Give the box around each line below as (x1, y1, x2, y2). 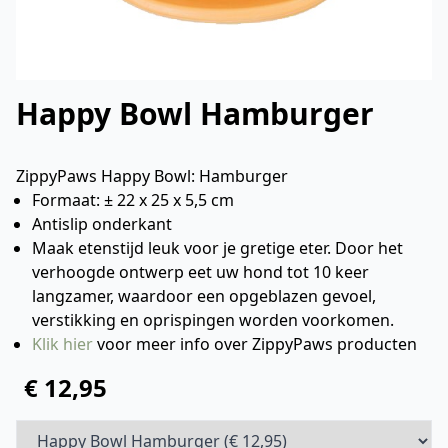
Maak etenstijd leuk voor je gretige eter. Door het (32, 237, 403, 259)
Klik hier (32, 333, 93, 355)
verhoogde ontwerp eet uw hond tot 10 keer (32, 261, 369, 283)
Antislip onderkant (32, 213, 172, 235)
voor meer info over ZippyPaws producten (93, 333, 417, 355)
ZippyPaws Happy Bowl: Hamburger (16, 165, 288, 187)
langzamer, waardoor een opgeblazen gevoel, (32, 285, 376, 307)
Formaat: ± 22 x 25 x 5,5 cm (32, 189, 234, 211)
